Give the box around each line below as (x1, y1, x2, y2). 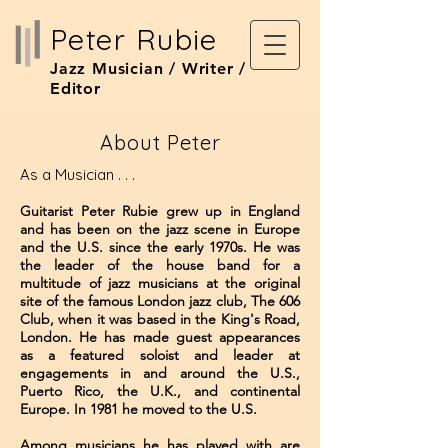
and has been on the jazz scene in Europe (20, 220, 300, 238)
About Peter (99, 130, 221, 155)
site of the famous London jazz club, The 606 (20, 292, 300, 310)
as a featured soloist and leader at (20, 346, 300, 364)
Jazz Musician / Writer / (50, 59, 247, 78)
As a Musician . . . (20, 165, 135, 184)
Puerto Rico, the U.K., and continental (20, 382, 300, 400)
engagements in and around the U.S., (20, 364, 300, 382)
